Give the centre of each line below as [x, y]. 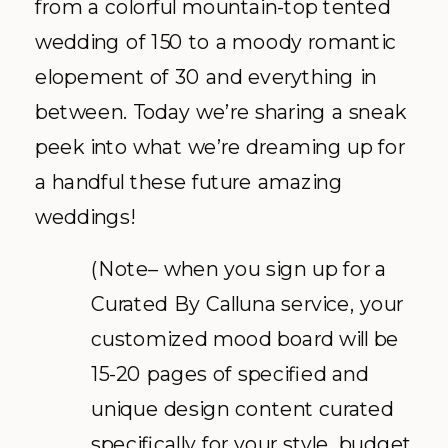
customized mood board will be [245, 339]
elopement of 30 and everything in [206, 77]
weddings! [85, 217]
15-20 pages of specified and [230, 374]
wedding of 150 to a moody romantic [216, 42]
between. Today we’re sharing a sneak [220, 112]
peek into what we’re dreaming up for [220, 147]
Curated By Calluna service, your [247, 304]
